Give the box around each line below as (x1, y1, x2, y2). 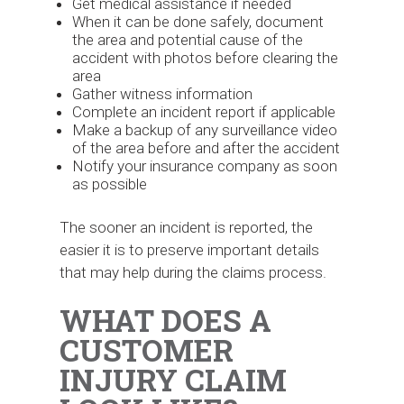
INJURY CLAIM (60, 359, 288, 399)
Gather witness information (72, 85, 253, 104)
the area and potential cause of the (72, 31, 304, 50)
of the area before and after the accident (72, 139, 341, 158)
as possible (72, 175, 148, 194)
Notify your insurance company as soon (72, 157, 338, 176)
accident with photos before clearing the (72, 49, 339, 68)
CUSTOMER (60, 329, 234, 370)
